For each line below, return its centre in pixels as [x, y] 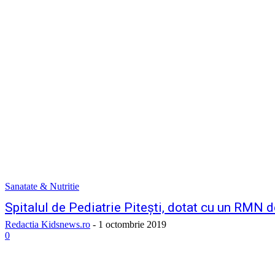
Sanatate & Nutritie [42, 186]
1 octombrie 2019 [132, 224]
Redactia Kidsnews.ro [48, 224]
